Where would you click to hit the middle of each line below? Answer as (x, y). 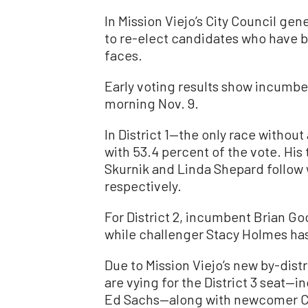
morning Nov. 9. (152, 103)
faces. (123, 55)
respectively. (143, 186)
